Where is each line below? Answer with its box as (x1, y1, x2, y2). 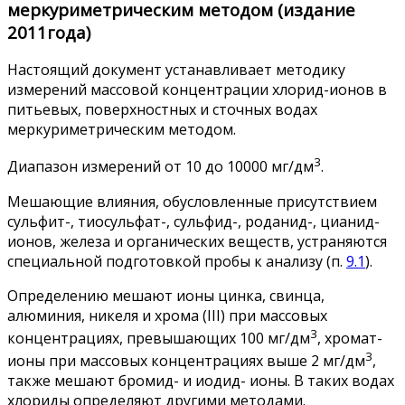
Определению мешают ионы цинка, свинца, (7, 285, 325, 306)
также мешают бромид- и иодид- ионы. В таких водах (7, 371, 394, 391)
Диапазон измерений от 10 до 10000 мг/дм (7, 156, 314, 177)
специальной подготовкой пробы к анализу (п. (7, 250, 346, 271)
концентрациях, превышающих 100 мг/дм (7, 327, 310, 348)
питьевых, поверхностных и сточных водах (7, 99, 317, 120)
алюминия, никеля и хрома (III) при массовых (7, 305, 327, 325)
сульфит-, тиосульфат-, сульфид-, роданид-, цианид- (7, 211, 380, 231)
